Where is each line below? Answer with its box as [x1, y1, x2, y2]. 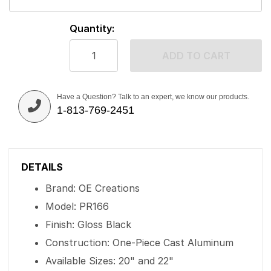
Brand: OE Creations [45, 182, 140, 194]
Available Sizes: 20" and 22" [45, 255, 174, 267]
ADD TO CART [162, 50, 230, 62]
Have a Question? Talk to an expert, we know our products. [57, 93, 249, 101]
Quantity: [70, 22, 114, 34]
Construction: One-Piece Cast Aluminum [45, 237, 233, 249]
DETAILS [21, 161, 63, 173]
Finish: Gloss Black [45, 218, 131, 230]
